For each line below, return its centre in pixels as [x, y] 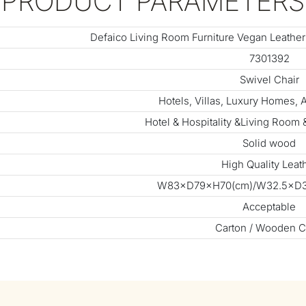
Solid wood [269, 143]
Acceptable [269, 207]
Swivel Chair [269, 80]
